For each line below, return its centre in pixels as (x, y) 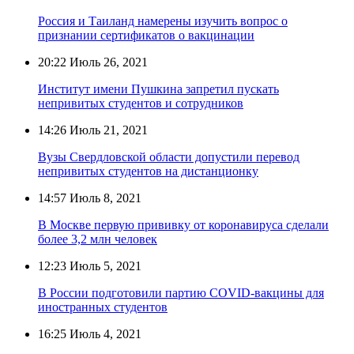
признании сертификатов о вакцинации (146, 35)
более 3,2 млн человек (98, 239)
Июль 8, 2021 (104, 198)
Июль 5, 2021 (104, 265)
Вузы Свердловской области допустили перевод (169, 156)
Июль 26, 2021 (107, 62)
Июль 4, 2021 (104, 333)
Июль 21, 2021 (107, 130)
